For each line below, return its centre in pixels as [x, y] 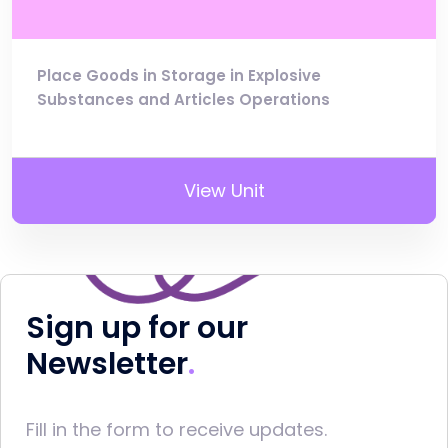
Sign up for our [137, 328]
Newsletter [107, 364]
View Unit [224, 191]
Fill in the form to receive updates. [176, 430]
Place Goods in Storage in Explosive [179, 76]
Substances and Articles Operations [183, 100]
